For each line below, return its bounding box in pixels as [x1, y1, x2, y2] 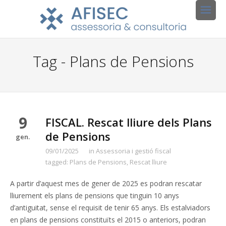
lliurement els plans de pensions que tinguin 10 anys [10, 191, 179, 200]
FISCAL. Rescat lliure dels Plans [45, 115, 212, 130]
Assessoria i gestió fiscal [96, 146, 171, 155]
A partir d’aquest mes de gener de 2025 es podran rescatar [10, 179, 202, 188]
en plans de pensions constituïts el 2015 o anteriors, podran [10, 215, 206, 224]
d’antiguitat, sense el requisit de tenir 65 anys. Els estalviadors [10, 203, 210, 212]
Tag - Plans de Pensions [32, 51, 194, 72]
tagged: [45, 157, 70, 166]
